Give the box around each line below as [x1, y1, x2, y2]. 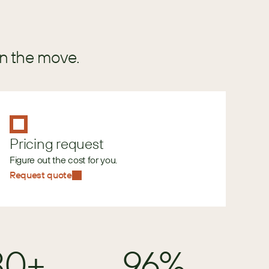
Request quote [10, 169, 72, 181]
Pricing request [10, 134, 104, 153]
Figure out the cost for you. [10, 154, 118, 166]
